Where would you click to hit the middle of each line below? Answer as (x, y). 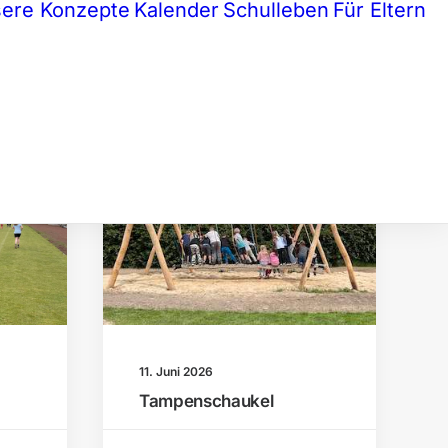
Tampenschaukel (206, 400)
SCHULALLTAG (289, 193)
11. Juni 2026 (176, 371)
